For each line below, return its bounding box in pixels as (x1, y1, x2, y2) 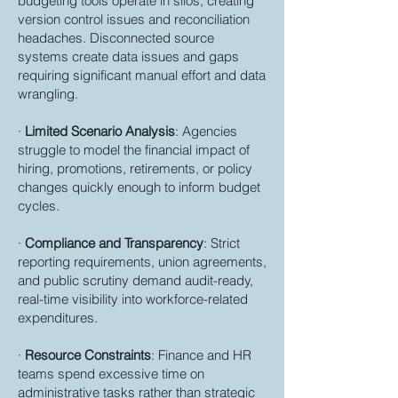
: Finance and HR (151, 346, 251, 363)
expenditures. (18, 309, 98, 326)
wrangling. (18, 85, 78, 102)
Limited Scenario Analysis (25, 123, 175, 139)
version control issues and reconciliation (18, 11, 250, 28)
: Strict (203, 235, 240, 251)
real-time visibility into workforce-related (18, 291, 248, 307)
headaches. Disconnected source (18, 29, 214, 46)
